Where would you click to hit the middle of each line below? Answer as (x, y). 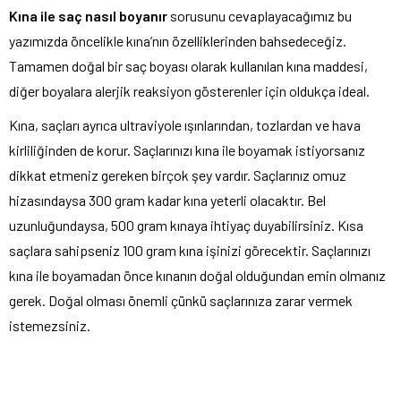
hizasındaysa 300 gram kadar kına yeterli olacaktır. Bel (167, 200)
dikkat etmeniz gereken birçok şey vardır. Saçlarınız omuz (178, 175)
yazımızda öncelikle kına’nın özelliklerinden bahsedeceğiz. (178, 41)
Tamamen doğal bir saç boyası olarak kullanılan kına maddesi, (188, 66)
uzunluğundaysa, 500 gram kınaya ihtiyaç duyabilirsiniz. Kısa (186, 226)
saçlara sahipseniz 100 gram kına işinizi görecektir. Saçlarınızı (190, 251)
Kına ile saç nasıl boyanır (88, 16)
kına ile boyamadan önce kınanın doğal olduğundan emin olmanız (197, 276)
